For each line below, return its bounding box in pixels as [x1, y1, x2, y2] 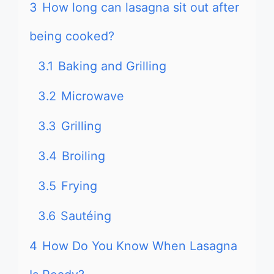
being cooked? [29, 29, 114, 43]
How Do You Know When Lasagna [42, 239, 237, 253]
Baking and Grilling [58, 59, 166, 73]
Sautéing [61, 209, 111, 223]
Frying [61, 179, 97, 193]
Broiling [62, 149, 105, 163]
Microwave [61, 89, 124, 103]
